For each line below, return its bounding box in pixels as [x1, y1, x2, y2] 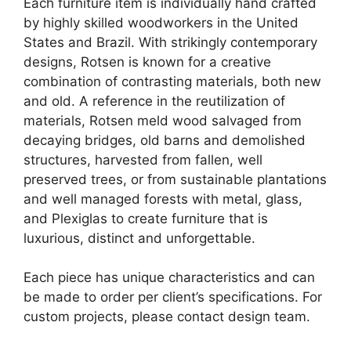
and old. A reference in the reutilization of [24, 92, 285, 109]
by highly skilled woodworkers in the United [24, 14, 299, 31]
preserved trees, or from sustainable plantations [24, 171, 327, 187]
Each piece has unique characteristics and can [24, 270, 315, 286]
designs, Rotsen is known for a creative [24, 53, 271, 70]
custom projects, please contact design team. [24, 309, 310, 325]
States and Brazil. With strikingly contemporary [24, 34, 317, 50]
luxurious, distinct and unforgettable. [24, 230, 255, 246]
